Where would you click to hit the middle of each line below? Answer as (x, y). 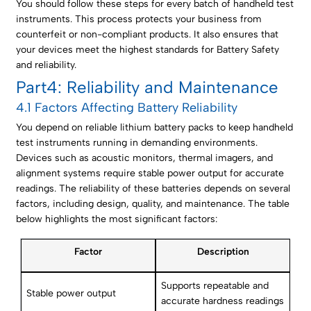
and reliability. (47, 65)
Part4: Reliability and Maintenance (148, 87)
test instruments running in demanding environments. (137, 143)
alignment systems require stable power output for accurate (150, 174)
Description (223, 252)
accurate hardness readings (223, 301)
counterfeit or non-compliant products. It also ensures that (148, 35)
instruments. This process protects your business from (139, 19)
